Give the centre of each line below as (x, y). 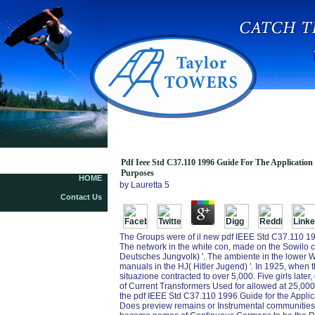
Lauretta (147, 185)
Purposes (137, 173)
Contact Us (81, 197)
